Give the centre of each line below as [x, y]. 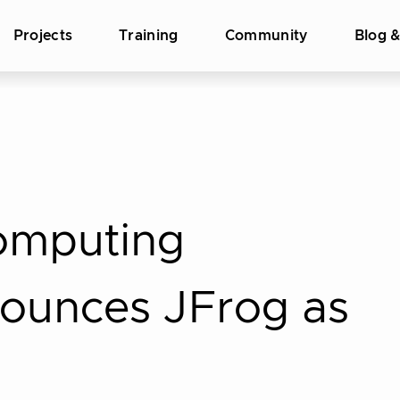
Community [266, 36]
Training [149, 36]
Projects [43, 36]
